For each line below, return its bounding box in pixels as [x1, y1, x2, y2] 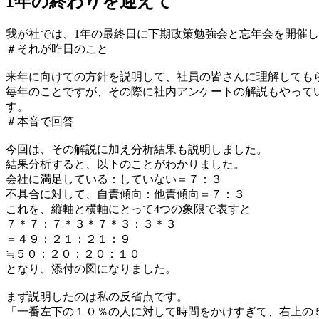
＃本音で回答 [6, 115, 74, 127]
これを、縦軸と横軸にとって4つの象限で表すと [6, 202, 251, 215]
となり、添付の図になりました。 [6, 262, 177, 275]
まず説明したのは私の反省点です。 [6, 290, 188, 303]
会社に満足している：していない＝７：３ [6, 172, 222, 185]
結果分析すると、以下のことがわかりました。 [6, 157, 245, 170]
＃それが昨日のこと [6, 42, 108, 55]
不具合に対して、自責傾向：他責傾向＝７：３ [6, 187, 245, 200]
